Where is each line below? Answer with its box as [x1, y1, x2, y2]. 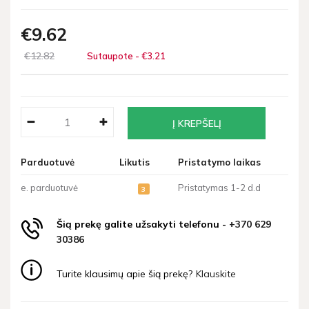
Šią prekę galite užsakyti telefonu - [57, 217, 229, 230]
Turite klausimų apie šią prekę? [57, 267, 192, 280]
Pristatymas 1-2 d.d [177, 182, 261, 194]
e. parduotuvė [21, 182, 78, 194]
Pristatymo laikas [177, 157, 261, 168]
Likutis [119, 157, 150, 168]
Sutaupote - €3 [87, 50, 152, 61]
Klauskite [196, 267, 236, 280]
